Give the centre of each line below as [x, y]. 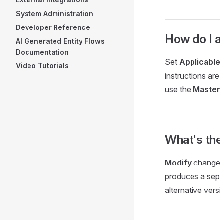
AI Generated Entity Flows [60, 41]
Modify [178, 163]
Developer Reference [53, 27]
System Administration [55, 14]
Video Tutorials [42, 66]
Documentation [42, 52]
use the [179, 89]
